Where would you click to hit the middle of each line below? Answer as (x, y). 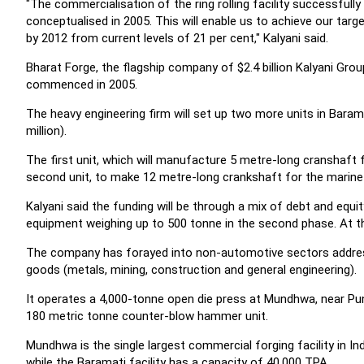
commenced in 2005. (82, 84)
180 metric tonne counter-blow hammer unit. (147, 316)
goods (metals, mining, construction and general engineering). (191, 270)
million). (46, 131)
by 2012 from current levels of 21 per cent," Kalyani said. (177, 38)
